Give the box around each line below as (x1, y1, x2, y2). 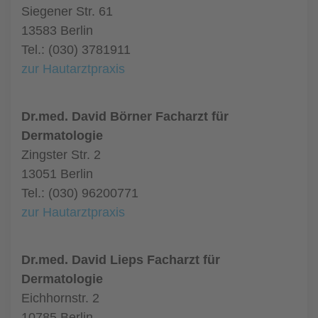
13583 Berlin (21, 23, 93, 38)
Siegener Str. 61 (21, 4, 113, 18)
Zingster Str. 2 (21, 148, 101, 162)
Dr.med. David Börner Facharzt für (21, 109, 229, 124)
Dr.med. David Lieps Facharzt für (21, 253, 220, 267)
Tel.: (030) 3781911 (21, 43, 131, 57)
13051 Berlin (21, 167, 93, 181)
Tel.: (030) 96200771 (21, 186, 138, 200)
